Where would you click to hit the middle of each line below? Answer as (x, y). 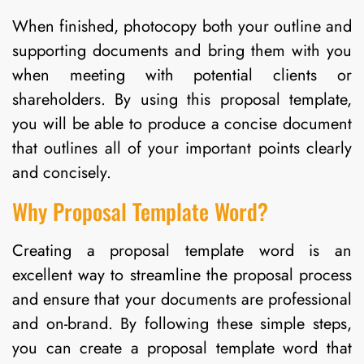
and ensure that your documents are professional (182, 299)
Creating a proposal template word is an (182, 250)
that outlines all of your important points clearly (182, 149)
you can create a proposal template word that (182, 348)
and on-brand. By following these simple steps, (182, 323)
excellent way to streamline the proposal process (182, 275)
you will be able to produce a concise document (182, 124)
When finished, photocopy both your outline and (182, 27)
